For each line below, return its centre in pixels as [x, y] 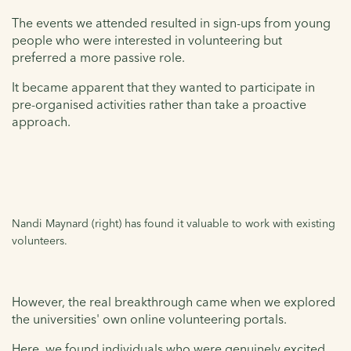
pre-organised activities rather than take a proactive [159, 105]
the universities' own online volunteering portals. [149, 319]
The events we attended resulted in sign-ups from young [171, 23]
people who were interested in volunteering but [147, 40]
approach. [41, 122]
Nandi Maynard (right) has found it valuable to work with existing [174, 224]
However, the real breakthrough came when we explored [174, 302]
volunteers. [40, 241]
